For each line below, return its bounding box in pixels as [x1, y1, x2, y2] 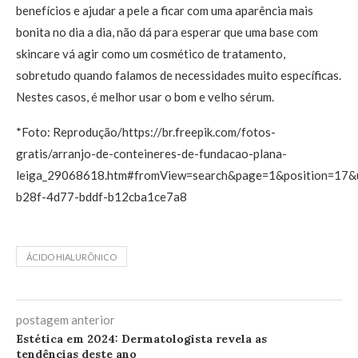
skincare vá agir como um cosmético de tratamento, [16, 46, 285, 61]
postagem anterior [16, 312, 115, 327]
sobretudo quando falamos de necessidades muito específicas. [16, 68, 341, 82]
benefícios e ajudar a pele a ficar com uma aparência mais [16, 3, 313, 18]
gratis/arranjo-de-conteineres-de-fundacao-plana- [16, 146, 287, 161]
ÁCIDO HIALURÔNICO [26, 252, 117, 262]
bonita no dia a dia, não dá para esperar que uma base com [16, 25, 318, 39]
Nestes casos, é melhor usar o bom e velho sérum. [16, 89, 274, 104]
